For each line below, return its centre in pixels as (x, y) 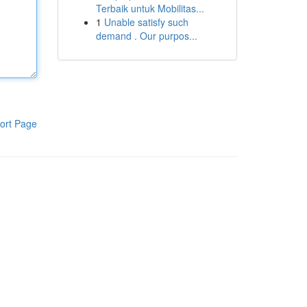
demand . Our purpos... (146, 36)
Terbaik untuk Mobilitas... (150, 8)
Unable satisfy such (146, 22)
